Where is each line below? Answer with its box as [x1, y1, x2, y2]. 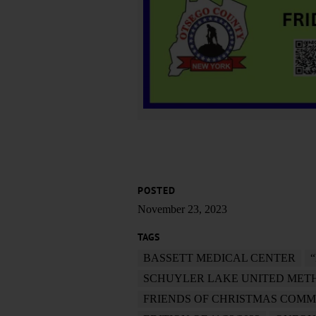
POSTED [137, 184, 176, 197]
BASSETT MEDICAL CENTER [142, 251, 296, 264]
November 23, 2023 [137, 202, 227, 215]
